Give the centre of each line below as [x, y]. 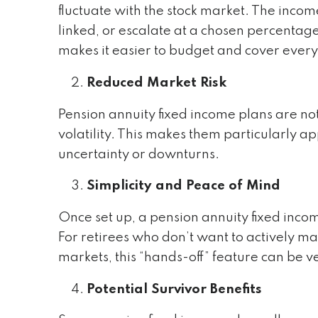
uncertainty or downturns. [138, 154]
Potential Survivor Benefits [174, 289]
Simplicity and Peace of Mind [183, 186]
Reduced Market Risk [156, 83]
